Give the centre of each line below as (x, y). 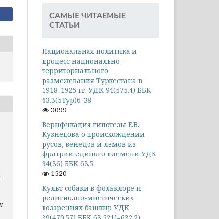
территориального (75, 70)
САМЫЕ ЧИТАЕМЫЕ (88, 15)
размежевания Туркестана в (92, 80)
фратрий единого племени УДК (99, 153)
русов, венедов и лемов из (89, 144)
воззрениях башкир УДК (86, 207)
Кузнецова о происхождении (93, 134)
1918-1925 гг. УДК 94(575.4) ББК (97, 90)
